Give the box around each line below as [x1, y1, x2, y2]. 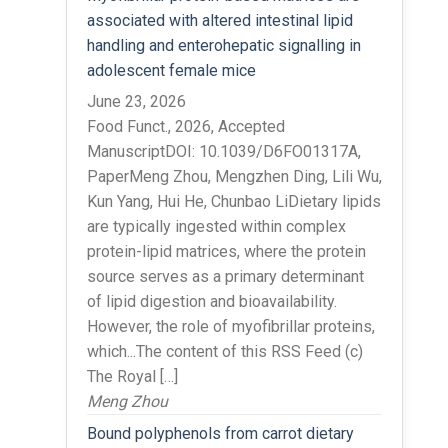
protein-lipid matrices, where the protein [86, 241, 366, 261]
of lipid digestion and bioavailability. [86, 291, 337, 311]
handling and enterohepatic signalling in [86, 35, 361, 55]
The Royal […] [86, 366, 178, 386]
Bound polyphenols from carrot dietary [86, 423, 354, 443]
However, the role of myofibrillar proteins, [86, 316, 375, 336]
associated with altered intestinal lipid [86, 10, 353, 30]
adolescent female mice [86, 60, 256, 80]
